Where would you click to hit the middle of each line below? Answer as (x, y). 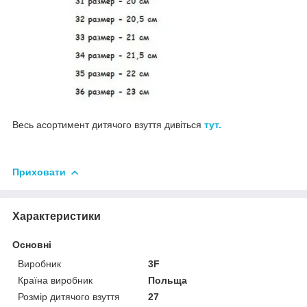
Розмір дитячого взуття (69, 297)
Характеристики (57, 216)
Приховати (39, 172)
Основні (32, 245)
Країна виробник (55, 280)
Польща (168, 280)
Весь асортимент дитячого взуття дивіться (108, 125)
